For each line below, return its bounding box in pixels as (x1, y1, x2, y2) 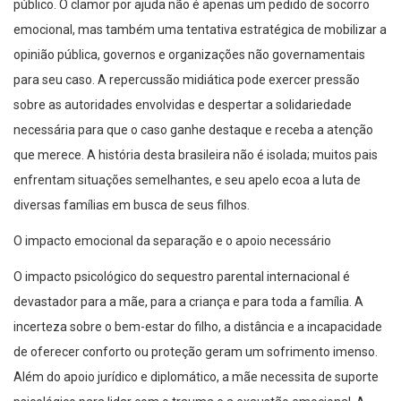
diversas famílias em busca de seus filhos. (13, 198, 250, 213)
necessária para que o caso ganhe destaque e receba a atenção (13, 123, 373, 138)
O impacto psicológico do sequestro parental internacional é (13, 269, 350, 285)
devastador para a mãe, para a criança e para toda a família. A (13, 294, 363, 310)
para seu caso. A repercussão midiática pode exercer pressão (13, 73, 360, 88)
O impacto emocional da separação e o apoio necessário (13, 234, 331, 249)
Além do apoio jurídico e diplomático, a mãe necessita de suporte (13, 370, 379, 385)
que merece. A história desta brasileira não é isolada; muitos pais (13, 148, 378, 163)
